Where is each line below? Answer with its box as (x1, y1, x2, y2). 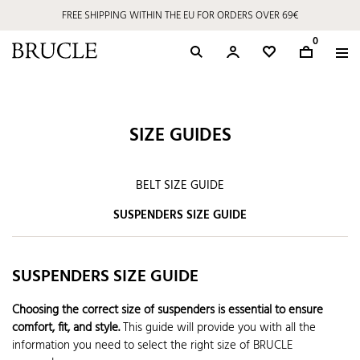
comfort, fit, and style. (12, 317, 120, 337)
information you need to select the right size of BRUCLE (12, 335, 292, 355)
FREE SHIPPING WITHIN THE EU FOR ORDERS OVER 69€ (61, 6, 299, 24)
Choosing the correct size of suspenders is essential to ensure (12, 300, 323, 320)
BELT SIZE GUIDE (136, 176, 224, 196)
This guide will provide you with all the (120, 317, 316, 337)
